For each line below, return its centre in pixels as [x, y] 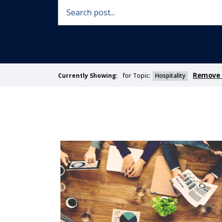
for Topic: [137, 75]
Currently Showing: [88, 76]
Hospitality [170, 75]
